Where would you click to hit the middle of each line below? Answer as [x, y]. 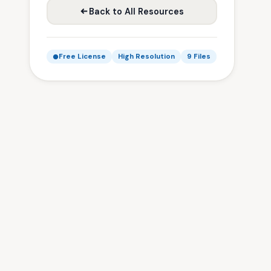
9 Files [199, 57]
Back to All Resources [136, 11]
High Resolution [146, 57]
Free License [82, 57]
